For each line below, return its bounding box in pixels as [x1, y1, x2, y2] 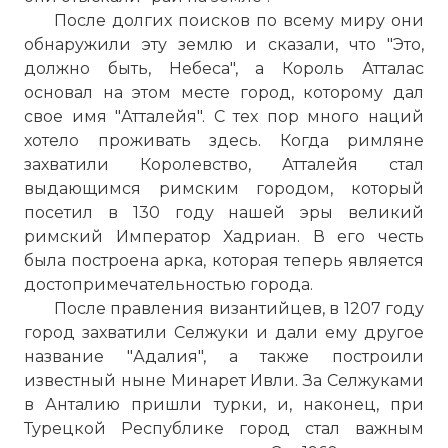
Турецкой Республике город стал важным [24, 419, 424, 438]
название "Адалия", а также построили [24, 347, 424, 366]
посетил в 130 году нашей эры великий [24, 203, 424, 222]
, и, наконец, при [262, 395, 424, 414]
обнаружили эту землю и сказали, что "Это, [24, 35, 424, 54]
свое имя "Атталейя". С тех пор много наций [24, 107, 424, 126]
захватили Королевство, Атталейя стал [24, 155, 424, 174]
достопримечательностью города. [24, 275, 313, 294]
